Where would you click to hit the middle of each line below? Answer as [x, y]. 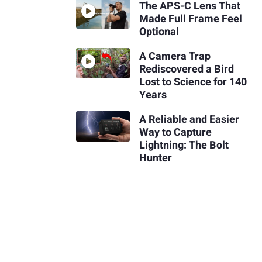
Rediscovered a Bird [186, 69]
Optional [159, 32]
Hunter [155, 158]
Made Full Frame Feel [190, 19]
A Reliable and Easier [189, 119]
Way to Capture [175, 132]
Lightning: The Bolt [184, 145]
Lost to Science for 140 [193, 82]
